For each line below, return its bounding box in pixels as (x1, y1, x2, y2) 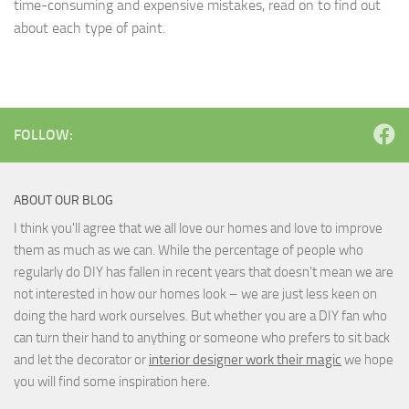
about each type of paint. (14, 18, 165, 37)
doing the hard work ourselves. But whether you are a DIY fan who (14, 307, 387, 324)
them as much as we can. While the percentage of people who (14, 241, 363, 258)
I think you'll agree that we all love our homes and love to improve (14, 219, 383, 236)
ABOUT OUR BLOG (14, 192, 113, 208)
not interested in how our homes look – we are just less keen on (14, 285, 377, 302)
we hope (341, 351, 393, 368)
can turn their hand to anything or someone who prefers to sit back (14, 329, 390, 346)
